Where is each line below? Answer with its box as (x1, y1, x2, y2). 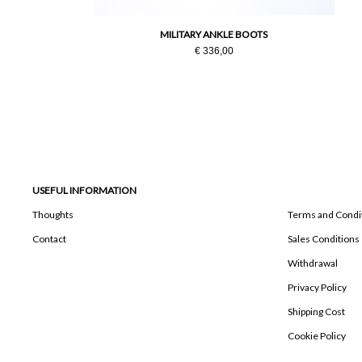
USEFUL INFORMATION (32, 184, 137, 197)
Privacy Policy (288, 281, 347, 294)
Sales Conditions (288, 233, 360, 246)
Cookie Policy (288, 330, 346, 343)
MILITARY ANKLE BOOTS (160, 28, 268, 41)
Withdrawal (288, 257, 338, 270)
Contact (32, 233, 66, 246)
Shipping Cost (288, 305, 345, 318)
